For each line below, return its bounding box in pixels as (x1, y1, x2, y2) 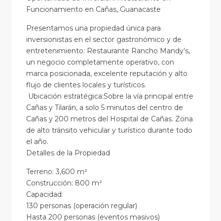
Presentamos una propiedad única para (26, 24, 161, 33)
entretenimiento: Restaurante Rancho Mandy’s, (26, 46, 190, 56)
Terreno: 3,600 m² (26, 167, 87, 177)
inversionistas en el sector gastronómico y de (26, 35, 182, 44)
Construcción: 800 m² (26, 179, 102, 188)
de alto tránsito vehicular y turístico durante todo (26, 126, 192, 135)
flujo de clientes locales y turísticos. (26, 80, 146, 90)
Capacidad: (26, 190, 63, 199)
